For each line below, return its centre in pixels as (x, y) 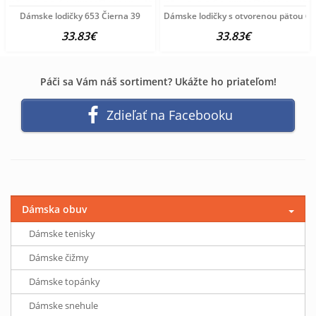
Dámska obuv (55, 209)
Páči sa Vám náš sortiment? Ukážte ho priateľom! (158, 81)
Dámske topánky (65, 281)
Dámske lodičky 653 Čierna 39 (80, 16)
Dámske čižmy (59, 257)
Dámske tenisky (62, 233)
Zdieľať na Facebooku (169, 115)
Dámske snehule (63, 305)
